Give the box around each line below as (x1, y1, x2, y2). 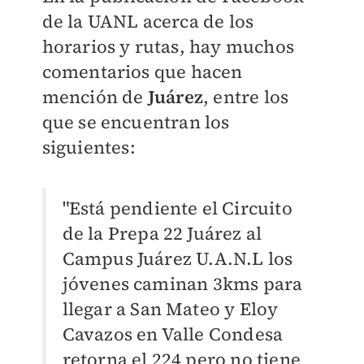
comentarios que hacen (41, 58, 243, 84)
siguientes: (41, 134, 136, 159)
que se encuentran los (41, 109, 230, 134)
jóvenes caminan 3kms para (62, 271, 303, 296)
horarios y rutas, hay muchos (41, 33, 295, 58)
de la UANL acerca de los (41, 8, 254, 33)
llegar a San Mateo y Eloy (62, 296, 279, 321)
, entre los (202, 84, 289, 109)
